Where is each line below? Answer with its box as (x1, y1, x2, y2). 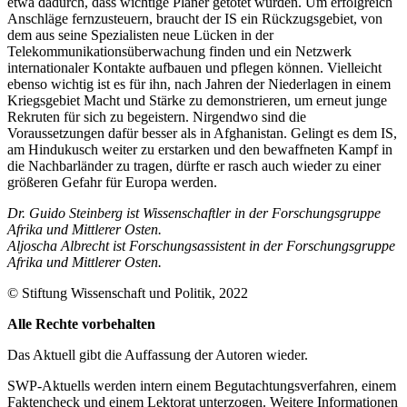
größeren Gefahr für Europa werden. (7, 174, 217, 190)
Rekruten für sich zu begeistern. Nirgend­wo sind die (7, 108, 306, 124)
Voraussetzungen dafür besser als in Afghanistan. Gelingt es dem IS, (7, 124, 397, 141)
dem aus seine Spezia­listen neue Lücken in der (7, 26, 273, 43)
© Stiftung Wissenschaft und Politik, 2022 (7, 284, 248, 301)
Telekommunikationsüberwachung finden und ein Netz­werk (7, 43, 352, 59)
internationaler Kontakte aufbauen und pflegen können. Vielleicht (7, 59, 382, 75)
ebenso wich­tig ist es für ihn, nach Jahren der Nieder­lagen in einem (7, 75, 391, 92)
